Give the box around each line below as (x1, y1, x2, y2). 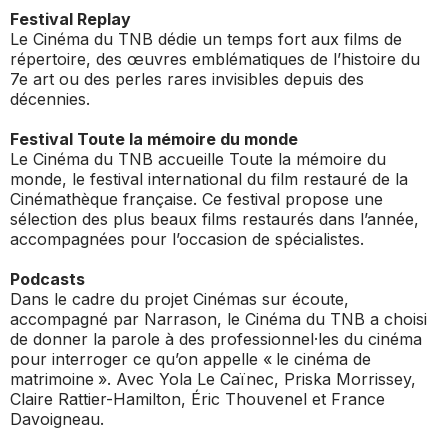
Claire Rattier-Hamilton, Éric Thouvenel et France (10, 388, 385, 409)
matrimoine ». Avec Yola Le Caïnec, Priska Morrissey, (10, 368, 416, 389)
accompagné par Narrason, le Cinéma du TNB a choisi (10, 308, 427, 329)
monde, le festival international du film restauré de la (10, 168, 408, 189)
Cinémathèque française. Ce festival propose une (10, 188, 383, 209)
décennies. (10, 88, 90, 109)
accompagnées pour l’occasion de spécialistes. (10, 228, 364, 249)
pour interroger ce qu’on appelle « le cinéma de (10, 348, 371, 369)
